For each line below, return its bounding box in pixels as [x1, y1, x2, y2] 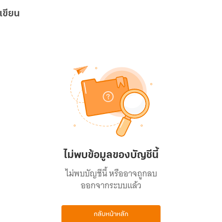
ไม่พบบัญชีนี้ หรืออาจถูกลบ [65, 166, 157, 181]
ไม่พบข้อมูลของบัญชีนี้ [63, 150, 159, 161]
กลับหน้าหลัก [94, 210, 128, 218]
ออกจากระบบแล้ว [81, 178, 141, 193]
